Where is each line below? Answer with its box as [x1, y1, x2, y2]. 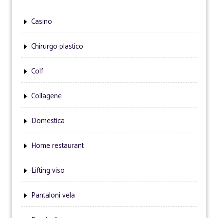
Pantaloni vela [31, 189, 75, 201]
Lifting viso [31, 164, 65, 177]
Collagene [31, 90, 62, 102]
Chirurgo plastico [31, 40, 83, 53]
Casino [31, 16, 52, 28]
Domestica [31, 115, 65, 127]
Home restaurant [31, 140, 84, 152]
